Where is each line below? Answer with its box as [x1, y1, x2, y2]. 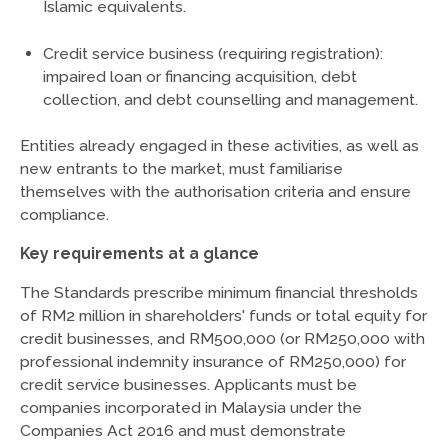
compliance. [19, 205, 109, 225]
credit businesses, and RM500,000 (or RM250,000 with [19, 328, 425, 348]
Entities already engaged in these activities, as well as [19, 136, 419, 156]
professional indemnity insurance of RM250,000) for [19, 351, 406, 371]
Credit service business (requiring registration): [43, 43, 384, 63]
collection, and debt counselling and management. [43, 89, 419, 109]
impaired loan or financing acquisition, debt [43, 66, 358, 86]
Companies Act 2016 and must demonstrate [19, 420, 346, 440]
